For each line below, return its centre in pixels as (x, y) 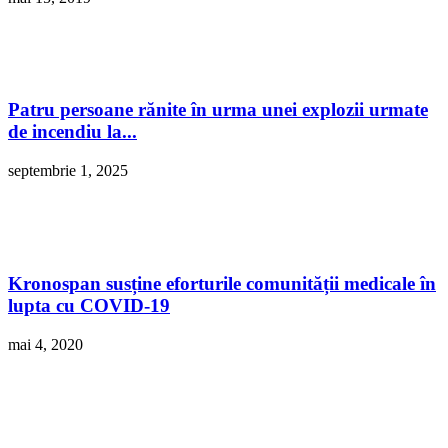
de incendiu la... (72, 132)
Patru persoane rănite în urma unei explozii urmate (218, 110)
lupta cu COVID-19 (89, 305)
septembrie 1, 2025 (68, 171)
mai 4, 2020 (45, 344)
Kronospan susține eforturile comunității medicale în (222, 283)
